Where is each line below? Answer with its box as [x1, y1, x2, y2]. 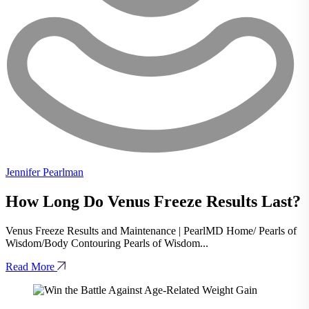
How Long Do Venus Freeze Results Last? [6, 192, 301, 210]
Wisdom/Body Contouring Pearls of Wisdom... [6, 237, 208, 249]
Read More [6, 260, 57, 272]
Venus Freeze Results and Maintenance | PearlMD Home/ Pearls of [6, 224, 297, 237]
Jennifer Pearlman [6, 166, 83, 179]
